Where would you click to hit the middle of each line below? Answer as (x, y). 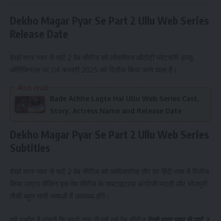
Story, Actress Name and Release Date (115, 110)
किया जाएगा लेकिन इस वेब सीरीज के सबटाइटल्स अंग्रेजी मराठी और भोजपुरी (109, 184)
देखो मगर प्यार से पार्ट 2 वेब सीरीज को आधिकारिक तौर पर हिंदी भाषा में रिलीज (110, 172)
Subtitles (30, 147)
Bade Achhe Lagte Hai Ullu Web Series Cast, (124, 98)
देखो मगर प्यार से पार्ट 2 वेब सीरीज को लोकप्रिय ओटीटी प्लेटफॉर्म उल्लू (101, 58)
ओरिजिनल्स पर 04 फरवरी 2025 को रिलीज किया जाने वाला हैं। (93, 70)
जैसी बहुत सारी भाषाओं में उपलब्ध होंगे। (60, 196)
